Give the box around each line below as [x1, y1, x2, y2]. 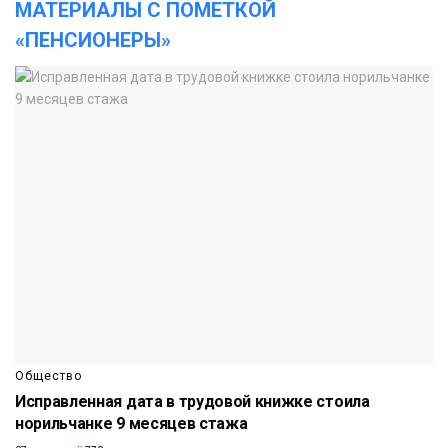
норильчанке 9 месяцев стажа [15, 414, 248, 434]
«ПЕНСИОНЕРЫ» [15, 27, 171, 52]
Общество [15, 369, 82, 384]
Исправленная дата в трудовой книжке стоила [15, 392, 370, 412]
